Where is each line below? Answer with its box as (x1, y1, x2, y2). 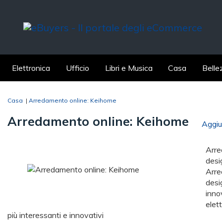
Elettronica (12, 63, 50, 73)
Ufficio (65, 63, 89, 73)
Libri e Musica (105, 63, 153, 73)
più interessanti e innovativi (7, 210, 104, 221)
